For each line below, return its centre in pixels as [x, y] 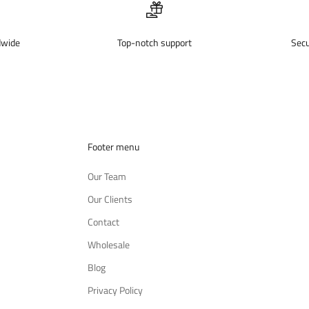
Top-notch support [154, 42]
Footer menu [113, 146]
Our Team [107, 176]
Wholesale [109, 244]
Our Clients [110, 199]
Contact [103, 221]
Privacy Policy [115, 290]
